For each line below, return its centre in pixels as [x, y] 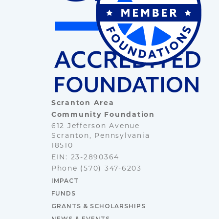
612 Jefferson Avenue [95, 127]
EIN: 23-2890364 [85, 157]
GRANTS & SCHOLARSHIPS [98, 206]
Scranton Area [83, 104]
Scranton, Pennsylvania [100, 136]
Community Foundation [103, 115]
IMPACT [65, 180]
